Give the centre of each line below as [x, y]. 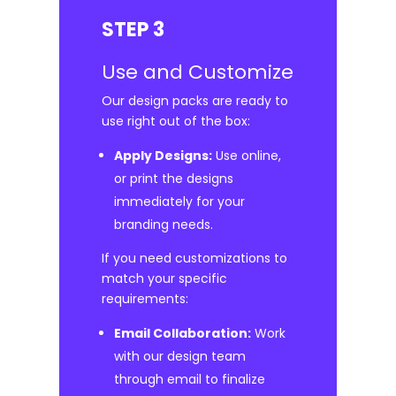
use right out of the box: [176, 121]
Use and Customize [198, 72]
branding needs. [164, 224]
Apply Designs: [164, 155]
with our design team [180, 356]
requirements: [145, 298]
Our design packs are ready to [195, 100]
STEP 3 [133, 29]
